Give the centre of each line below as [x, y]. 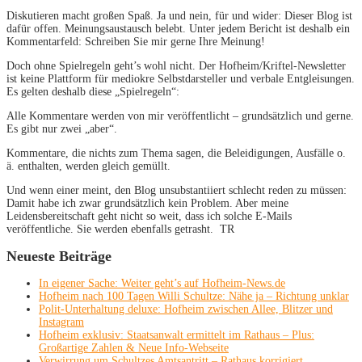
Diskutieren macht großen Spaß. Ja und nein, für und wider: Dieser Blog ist [179, 15]
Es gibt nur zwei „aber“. [62, 128]
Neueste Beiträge [59, 256]
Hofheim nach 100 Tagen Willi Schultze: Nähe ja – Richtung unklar [194, 296]
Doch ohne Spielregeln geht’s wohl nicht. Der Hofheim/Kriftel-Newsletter [176, 65]
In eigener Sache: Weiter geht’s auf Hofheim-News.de [162, 283]
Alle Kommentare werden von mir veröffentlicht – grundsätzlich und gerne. [180, 116]
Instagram [61, 322]
